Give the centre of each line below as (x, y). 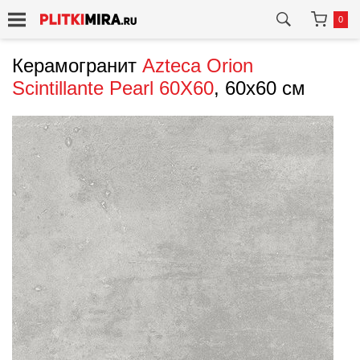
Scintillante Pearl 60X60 (113, 88)
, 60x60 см (260, 88)
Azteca (172, 65)
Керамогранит (77, 65)
